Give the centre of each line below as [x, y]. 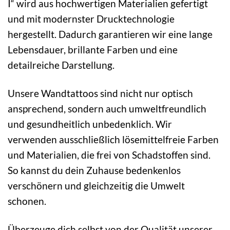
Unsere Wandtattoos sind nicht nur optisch [100, 93]
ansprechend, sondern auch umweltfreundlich [107, 109]
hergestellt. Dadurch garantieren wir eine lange [110, 34]
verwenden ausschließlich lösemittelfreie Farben [113, 140]
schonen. [27, 201]
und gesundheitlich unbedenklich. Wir [90, 124]
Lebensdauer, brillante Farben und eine [93, 50]
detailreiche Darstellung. [61, 65]
